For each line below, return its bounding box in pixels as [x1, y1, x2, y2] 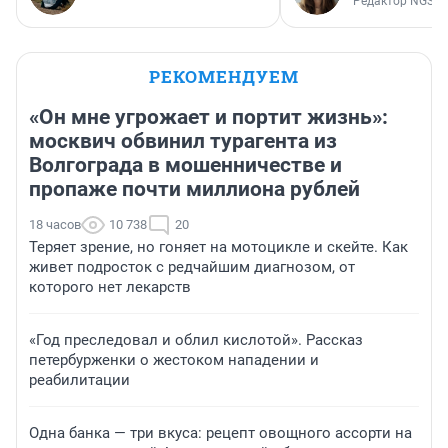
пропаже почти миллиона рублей [29, 176, 360, 201]
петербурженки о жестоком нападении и [29, 350, 319, 369]
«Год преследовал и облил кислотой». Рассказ [29, 330, 363, 349]
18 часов [29, 216, 81, 232]
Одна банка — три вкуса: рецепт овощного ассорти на [29, 423, 412, 442]
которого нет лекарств [29, 277, 191, 296]
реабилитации [29, 370, 130, 389]
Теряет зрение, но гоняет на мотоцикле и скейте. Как [29, 237, 408, 256]
